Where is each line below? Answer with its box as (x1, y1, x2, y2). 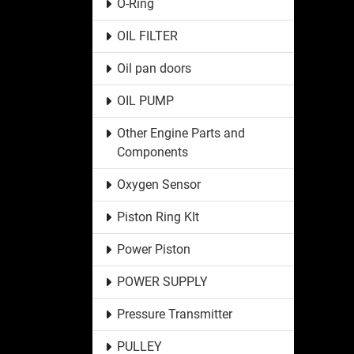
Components (116, 144, 188, 160)
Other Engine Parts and (116, 125, 245, 141)
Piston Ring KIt (116, 209, 199, 224)
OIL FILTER (116, 28, 178, 43)
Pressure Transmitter (116, 306, 232, 322)
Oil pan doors (116, 60, 191, 76)
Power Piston (116, 241, 190, 257)
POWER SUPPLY (116, 273, 208, 289)
